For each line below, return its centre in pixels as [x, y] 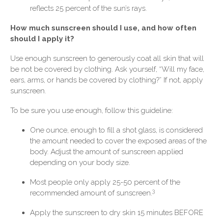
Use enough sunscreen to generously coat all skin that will [107, 59]
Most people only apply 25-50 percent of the [105, 182]
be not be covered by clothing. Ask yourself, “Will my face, [107, 69]
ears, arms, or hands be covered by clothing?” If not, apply [107, 80]
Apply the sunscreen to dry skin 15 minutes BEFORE [117, 213]
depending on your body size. [80, 163]
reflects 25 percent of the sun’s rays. [88, 9]
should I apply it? [42, 39]
